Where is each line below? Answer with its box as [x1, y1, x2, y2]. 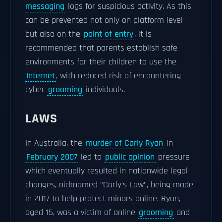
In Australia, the [25, 138, 85, 149]
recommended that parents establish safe [25, 43, 177, 54]
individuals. [83, 84, 125, 95]
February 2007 [26, 152, 77, 163]
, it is [134, 29, 152, 40]
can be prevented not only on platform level [25, 15, 183, 26]
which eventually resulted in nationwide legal [25, 166, 188, 176]
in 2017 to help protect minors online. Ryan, [25, 193, 180, 204]
